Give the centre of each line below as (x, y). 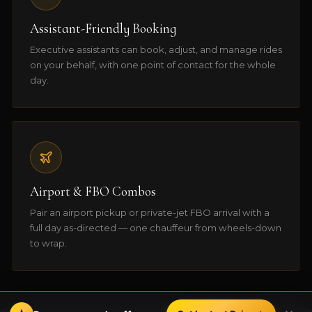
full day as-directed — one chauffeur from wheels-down (155, 227)
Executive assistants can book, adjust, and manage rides (156, 50)
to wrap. (48, 243)
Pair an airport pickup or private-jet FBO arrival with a (149, 212)
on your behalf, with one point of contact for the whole (153, 65)
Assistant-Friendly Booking (103, 29)
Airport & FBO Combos (93, 191)
